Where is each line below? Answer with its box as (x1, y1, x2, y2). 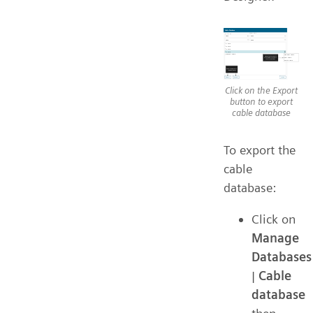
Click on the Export (225, 84, 298, 96)
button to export (230, 95, 293, 107)
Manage (252, 230, 299, 245)
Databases (252, 249, 312, 264)
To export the (224, 142, 296, 157)
